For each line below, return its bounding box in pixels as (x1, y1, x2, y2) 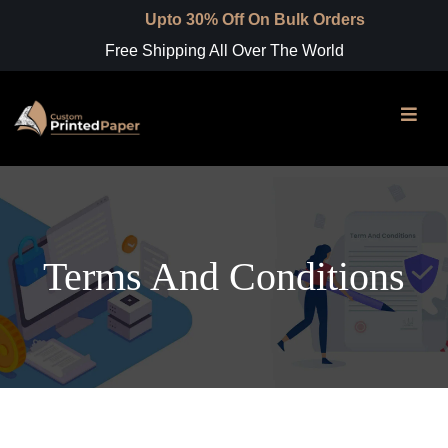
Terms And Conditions (43, 253, 405, 299)
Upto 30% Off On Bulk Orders (112, 11, 333, 28)
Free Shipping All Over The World (104, 42, 344, 59)
